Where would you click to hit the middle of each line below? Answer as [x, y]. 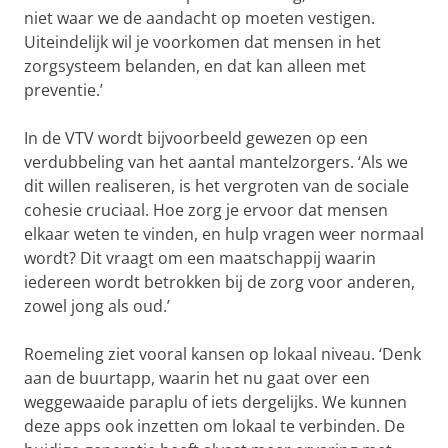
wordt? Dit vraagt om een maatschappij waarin [200, 258]
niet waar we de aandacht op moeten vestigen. [199, 18]
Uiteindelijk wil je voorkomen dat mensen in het [202, 42]
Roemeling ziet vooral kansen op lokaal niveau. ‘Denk [222, 354]
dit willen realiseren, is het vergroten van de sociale [216, 186]
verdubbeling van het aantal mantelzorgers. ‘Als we [216, 162]
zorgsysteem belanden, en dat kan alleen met [195, 66]
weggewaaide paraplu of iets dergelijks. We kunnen [215, 402]
